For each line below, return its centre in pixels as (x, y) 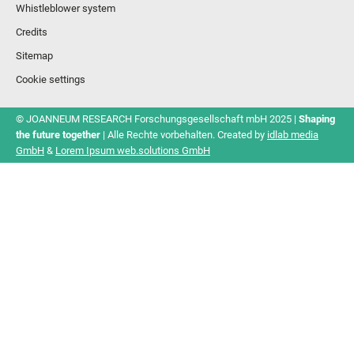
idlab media (293, 135)
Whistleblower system (66, 9)
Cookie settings (51, 80)
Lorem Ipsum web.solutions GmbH (133, 151)
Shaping (317, 119)
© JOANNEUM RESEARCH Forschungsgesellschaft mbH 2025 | (157, 119)
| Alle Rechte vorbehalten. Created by (184, 135)
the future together (58, 135)
